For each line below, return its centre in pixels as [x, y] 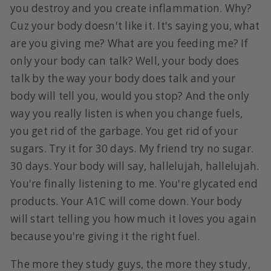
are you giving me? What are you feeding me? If [129, 44]
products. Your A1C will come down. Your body [126, 201]
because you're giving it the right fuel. [105, 237]
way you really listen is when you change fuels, [127, 114]
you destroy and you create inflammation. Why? [131, 8]
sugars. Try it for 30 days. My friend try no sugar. [132, 149]
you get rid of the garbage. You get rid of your [124, 131]
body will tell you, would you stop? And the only [130, 96]
